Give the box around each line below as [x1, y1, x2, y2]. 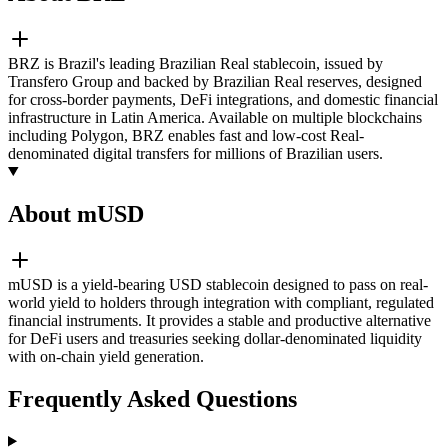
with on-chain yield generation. [8, 347, 204, 365]
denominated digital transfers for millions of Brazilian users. [8, 144, 383, 162]
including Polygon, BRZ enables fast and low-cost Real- [8, 126, 364, 144]
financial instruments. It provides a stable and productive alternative [8, 311, 431, 329]
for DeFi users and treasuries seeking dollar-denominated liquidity [8, 329, 422, 347]
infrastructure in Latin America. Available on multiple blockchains [8, 108, 422, 126]
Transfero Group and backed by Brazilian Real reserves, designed [8, 72, 422, 90]
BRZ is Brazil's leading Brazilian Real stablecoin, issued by [8, 54, 383, 72]
